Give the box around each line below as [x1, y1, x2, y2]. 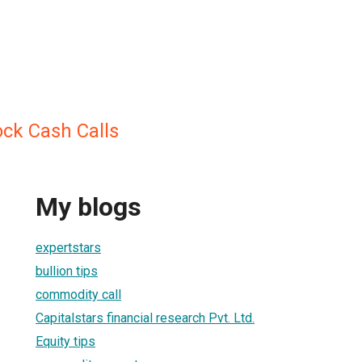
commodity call [36, 286, 121, 302]
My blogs [36, 192, 141, 223]
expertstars [36, 239, 101, 255]
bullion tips [36, 263, 98, 279]
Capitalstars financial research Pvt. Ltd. [36, 309, 255, 326]
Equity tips [36, 333, 95, 349]
